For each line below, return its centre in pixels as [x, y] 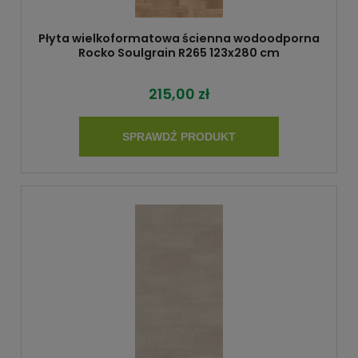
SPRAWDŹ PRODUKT [179, 137]
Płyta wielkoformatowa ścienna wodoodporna [179, 38]
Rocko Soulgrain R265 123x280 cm [179, 52]
